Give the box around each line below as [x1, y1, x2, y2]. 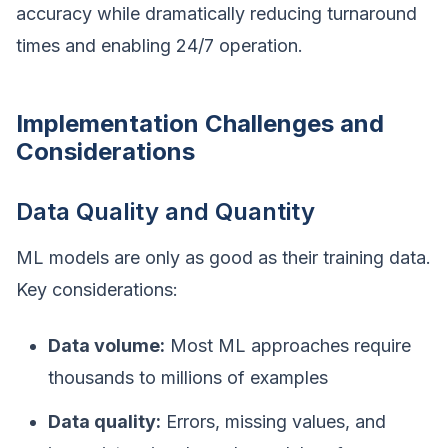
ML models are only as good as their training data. [16, 247, 431, 268]
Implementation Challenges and [16, 109, 384, 138]
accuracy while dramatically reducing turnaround [16, 3, 417, 24]
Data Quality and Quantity [16, 197, 315, 226]
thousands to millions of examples [48, 367, 328, 388]
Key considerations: [16, 279, 178, 300]
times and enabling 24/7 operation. [16, 35, 303, 56]
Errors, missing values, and [161, 411, 386, 432]
